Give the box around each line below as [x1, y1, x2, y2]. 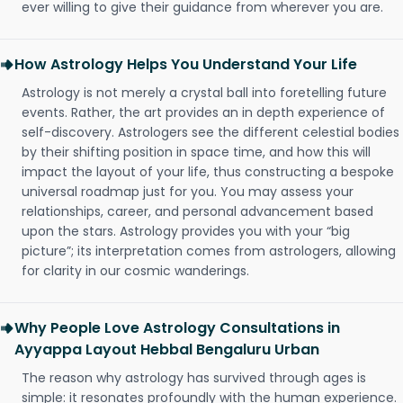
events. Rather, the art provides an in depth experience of [22, 103, 385, 121]
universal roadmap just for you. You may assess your [22, 183, 354, 201]
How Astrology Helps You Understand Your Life [14, 54, 357, 75]
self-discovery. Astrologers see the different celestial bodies [22, 123, 399, 141]
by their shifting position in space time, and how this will [22, 143, 371, 161]
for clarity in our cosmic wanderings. [22, 262, 249, 280]
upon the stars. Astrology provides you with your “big [22, 222, 350, 240]
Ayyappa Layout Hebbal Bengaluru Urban [14, 339, 319, 360]
